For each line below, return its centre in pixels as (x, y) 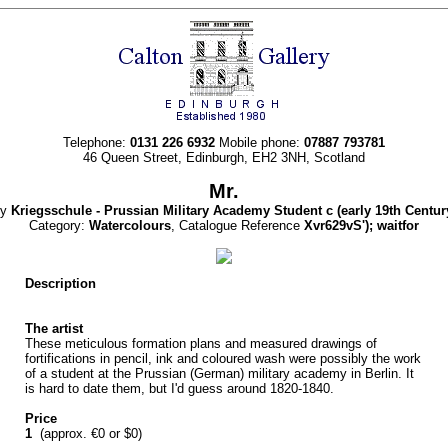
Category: (59, 225)
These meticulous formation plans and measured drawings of (201, 343)
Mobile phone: (259, 142)
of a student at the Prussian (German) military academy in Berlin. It (219, 373)
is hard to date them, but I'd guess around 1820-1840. (179, 388)
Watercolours (130, 225)
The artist (54, 328)
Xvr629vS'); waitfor (361, 225)
